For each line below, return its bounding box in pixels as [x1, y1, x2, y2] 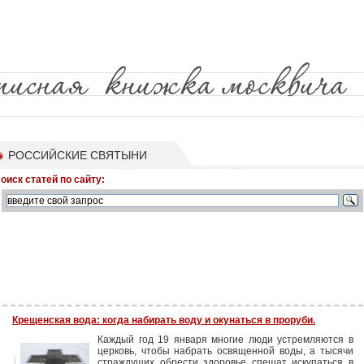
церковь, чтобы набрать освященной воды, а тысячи [97, 345, 353, 357]
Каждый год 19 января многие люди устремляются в [97, 334, 353, 345]
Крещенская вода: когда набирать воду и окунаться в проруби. [12, 314, 315, 326]
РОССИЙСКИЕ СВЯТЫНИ [8, 149, 147, 162]
